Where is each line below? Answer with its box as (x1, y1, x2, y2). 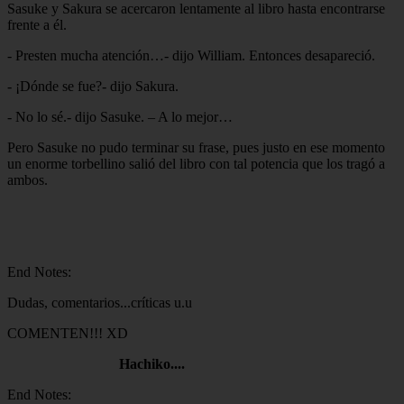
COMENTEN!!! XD (7, 325, 128, 341)
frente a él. (7, 16, 67, 32)
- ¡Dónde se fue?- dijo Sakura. (7, 78, 179, 94)
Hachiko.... (119, 355, 185, 372)
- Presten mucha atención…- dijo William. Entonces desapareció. (7, 47, 375, 63)
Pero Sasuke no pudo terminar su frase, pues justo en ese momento (7, 139, 385, 155)
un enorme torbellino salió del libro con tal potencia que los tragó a (7, 155, 385, 171)
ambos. (7, 171, 48, 188)
